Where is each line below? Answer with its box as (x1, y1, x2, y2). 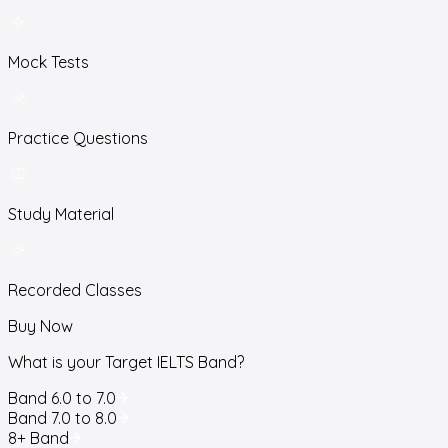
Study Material (8, 203, 114, 224)
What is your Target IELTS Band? (8, 351, 244, 372)
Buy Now (8, 315, 73, 336)
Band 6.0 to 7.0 (8, 387, 116, 408)
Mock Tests (8, 51, 89, 72)
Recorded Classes (8, 279, 142, 300)
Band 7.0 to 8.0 (8, 407, 117, 428)
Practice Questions (8, 127, 148, 148)
